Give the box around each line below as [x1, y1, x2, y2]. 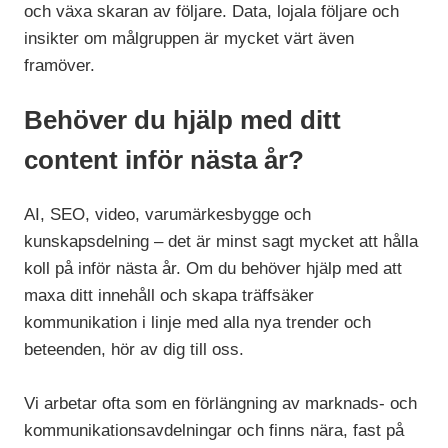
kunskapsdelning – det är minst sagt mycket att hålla [24, 232, 419, 252]
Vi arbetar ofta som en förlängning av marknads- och [24, 394, 418, 414]
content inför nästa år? [24, 145, 305, 174]
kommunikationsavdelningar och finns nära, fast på [24, 421, 405, 441]
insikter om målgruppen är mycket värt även [24, 28, 355, 48]
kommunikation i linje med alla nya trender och [24, 313, 372, 333]
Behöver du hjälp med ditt [24, 105, 342, 134]
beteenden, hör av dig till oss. [24, 340, 245, 360]
